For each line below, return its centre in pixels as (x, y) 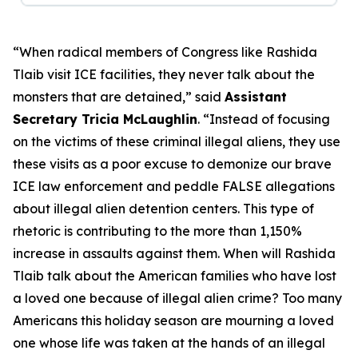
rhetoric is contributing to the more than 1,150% (157, 231)
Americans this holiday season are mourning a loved (173, 321)
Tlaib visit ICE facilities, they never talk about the (164, 75)
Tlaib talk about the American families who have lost (175, 276)
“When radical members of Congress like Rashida (165, 52)
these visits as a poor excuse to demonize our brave (172, 164)
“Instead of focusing (267, 119)
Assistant (256, 97)
